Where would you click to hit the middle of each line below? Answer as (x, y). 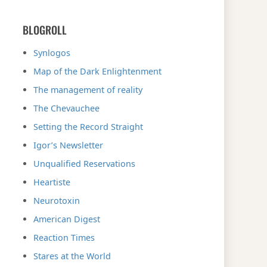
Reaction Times (64, 237)
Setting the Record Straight (88, 126)
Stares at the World (72, 256)
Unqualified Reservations (84, 163)
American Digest (67, 219)
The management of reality (88, 89)
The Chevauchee (66, 108)
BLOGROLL (45, 30)
